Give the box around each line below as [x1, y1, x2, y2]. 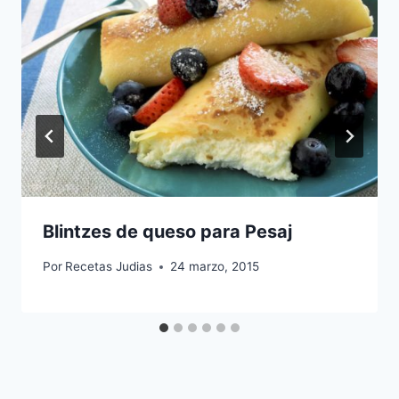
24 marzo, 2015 [170, 259, 260, 273]
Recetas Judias [65, 259, 153, 273]
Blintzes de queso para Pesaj [43, 221, 292, 243]
